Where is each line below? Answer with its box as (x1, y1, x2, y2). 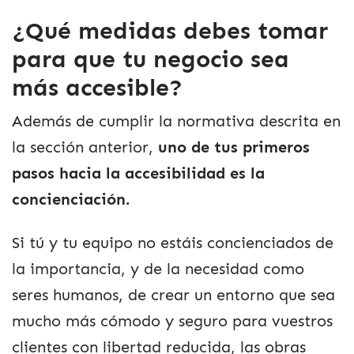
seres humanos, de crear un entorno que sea (12, 286, 335, 305)
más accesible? (12, 73, 183, 103)
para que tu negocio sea (12, 45, 289, 74)
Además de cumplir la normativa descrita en (12, 111, 341, 130)
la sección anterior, (12, 137, 158, 156)
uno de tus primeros (158, 137, 310, 156)
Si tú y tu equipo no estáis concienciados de (12, 234, 333, 253)
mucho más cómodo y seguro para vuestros (12, 312, 333, 331)
